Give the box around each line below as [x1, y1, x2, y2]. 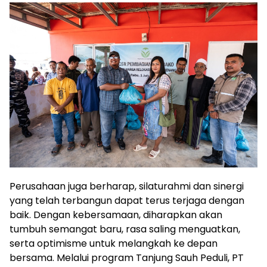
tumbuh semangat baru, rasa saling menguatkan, [10, 222, 240, 237]
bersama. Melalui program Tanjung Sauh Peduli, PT [10, 251, 244, 265]
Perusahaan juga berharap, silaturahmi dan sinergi [10, 179, 244, 194]
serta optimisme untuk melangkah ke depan [10, 237, 218, 251]
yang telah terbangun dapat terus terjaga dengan [10, 194, 244, 208]
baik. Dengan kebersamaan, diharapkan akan [10, 208, 222, 222]
